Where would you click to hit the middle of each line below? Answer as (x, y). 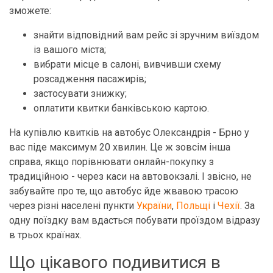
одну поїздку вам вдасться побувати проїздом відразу (135, 220)
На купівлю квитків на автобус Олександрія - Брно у (129, 133)
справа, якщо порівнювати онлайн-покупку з (112, 162)
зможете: (30, 11)
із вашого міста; (70, 50)
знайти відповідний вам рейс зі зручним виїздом (146, 35)
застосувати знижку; (80, 94)
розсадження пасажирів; (90, 79)
